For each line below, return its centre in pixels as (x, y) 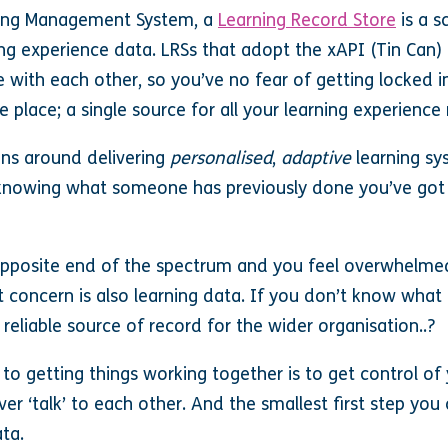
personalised (221, 158)
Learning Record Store (307, 20)
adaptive (316, 158)
